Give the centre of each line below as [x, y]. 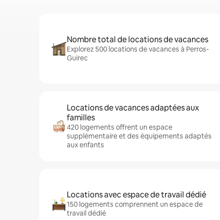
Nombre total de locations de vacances [137, 40]
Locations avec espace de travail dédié [137, 195]
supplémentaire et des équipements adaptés [139, 136]
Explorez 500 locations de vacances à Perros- [138, 49]
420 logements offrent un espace [120, 127]
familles [81, 118]
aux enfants [85, 145]
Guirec [77, 58]
